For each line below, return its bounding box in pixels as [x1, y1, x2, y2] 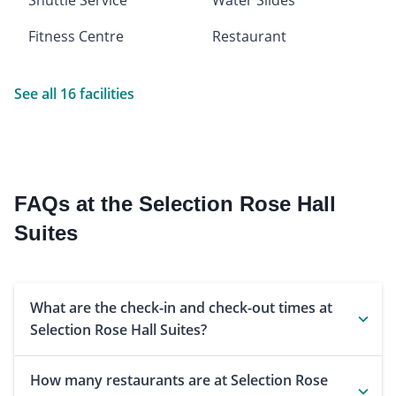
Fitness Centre [28, 26, 124, 46]
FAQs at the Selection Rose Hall [14, 191, 336, 216]
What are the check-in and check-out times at [30, 297, 332, 317]
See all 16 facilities [14, 83, 134, 103]
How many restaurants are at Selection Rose [30, 369, 328, 390]
